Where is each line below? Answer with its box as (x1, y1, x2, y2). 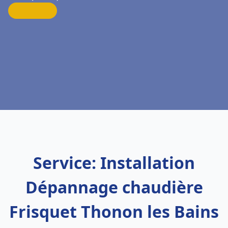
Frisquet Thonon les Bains (9, 201, 219, 222)
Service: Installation (33, 152, 195, 174)
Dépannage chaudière (25, 176, 203, 198)
